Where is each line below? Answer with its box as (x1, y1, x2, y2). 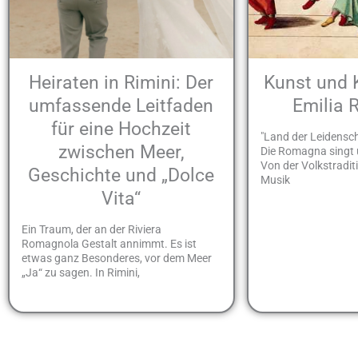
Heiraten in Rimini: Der (29, 71, 214, 93)
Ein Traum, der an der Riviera (22, 223, 161, 237)
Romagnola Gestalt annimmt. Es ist (22, 237, 197, 251)
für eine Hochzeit (51, 117, 192, 140)
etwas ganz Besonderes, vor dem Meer (22, 252, 212, 265)
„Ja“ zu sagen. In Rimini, (22, 266, 140, 280)
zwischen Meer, (58, 141, 185, 163)
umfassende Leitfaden (29, 94, 214, 117)
